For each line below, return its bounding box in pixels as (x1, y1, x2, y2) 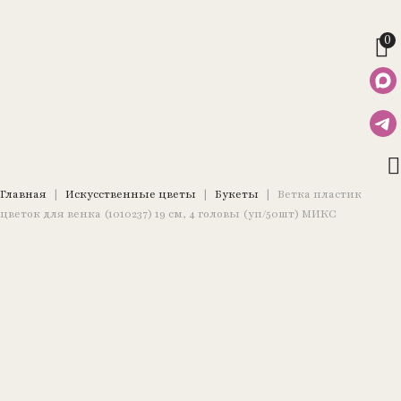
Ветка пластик (277, 187, 362, 201)
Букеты (215, 187, 259, 201)
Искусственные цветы (65, 187, 196, 201)
